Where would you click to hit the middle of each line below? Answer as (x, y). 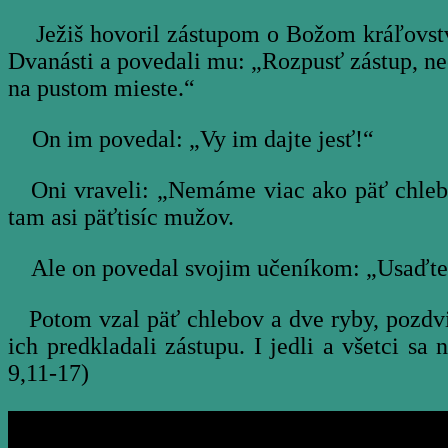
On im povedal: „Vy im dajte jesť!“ (191, 139)
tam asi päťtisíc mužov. (121, 217)
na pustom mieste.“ (101, 88)
